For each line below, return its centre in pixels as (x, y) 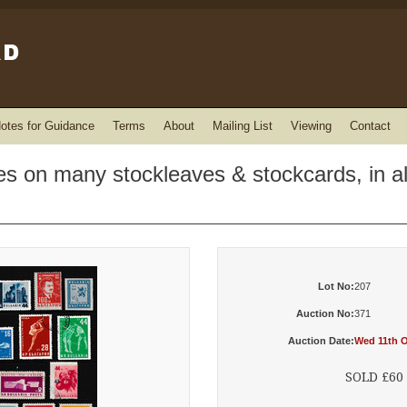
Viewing (311, 126)
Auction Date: (321, 341)
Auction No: (325, 313)
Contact (370, 126)
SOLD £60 (374, 377)
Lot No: (336, 286)
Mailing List (243, 126)
